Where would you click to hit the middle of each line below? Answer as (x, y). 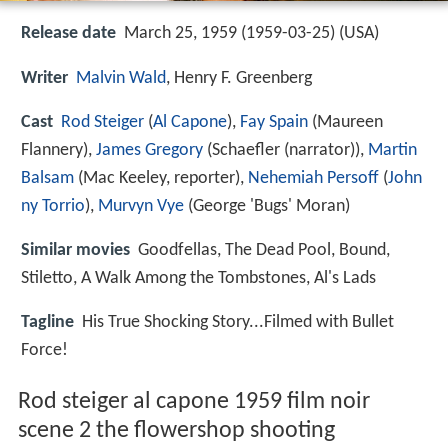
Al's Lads (345, 278)
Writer (44, 78)
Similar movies (75, 250)
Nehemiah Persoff (313, 178)
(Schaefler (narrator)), (285, 150)
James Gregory (149, 150)
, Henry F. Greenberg (239, 78)
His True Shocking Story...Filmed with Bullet (238, 323)
